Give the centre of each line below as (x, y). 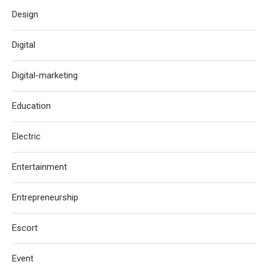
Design (25, 14)
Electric (26, 136)
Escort (25, 228)
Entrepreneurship (45, 197)
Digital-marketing (45, 75)
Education (31, 106)
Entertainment (39, 167)
